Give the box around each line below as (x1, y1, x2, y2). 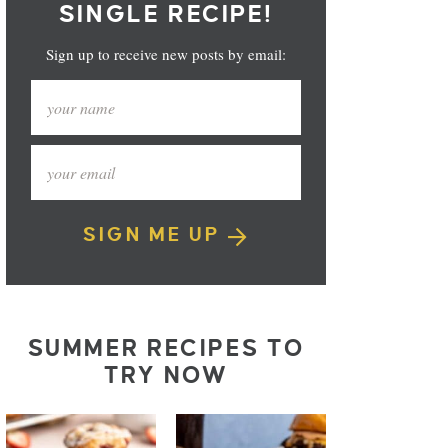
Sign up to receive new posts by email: (46, 44, 286, 64)
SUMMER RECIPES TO (27, 336, 305, 361)
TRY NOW (103, 363, 229, 388)
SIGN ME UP (83, 224, 228, 245)
